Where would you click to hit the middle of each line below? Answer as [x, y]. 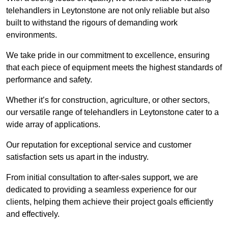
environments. [32, 35]
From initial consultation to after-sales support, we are [102, 178]
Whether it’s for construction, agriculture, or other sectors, [108, 100]
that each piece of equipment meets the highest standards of [114, 68]
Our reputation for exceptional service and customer [99, 145]
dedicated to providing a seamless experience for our [101, 190]
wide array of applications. [53, 125]
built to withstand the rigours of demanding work [92, 23]
